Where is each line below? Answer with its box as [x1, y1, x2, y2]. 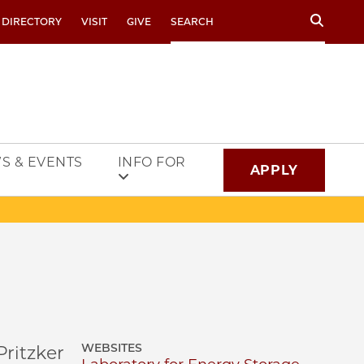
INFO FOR [117, 154, 186, 170]
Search [171, 10, 215, 26]
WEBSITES [81, 340, 142, 355]
